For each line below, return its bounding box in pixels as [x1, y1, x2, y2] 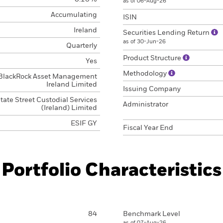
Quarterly [66, 42, 97, 49]
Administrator [123, 101, 168, 108]
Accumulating [50, 11, 97, 18]
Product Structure [123, 55, 183, 62]
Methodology [123, 70, 168, 77]
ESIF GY [70, 120, 97, 127]
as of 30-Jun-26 [123, 39, 166, 44]
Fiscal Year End [123, 124, 173, 131]
